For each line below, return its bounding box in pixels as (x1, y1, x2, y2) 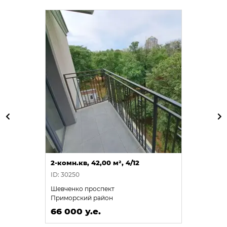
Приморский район (51, 194, 113, 202)
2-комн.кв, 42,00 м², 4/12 (51, 158, 139, 167)
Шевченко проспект (51, 184, 115, 193)
